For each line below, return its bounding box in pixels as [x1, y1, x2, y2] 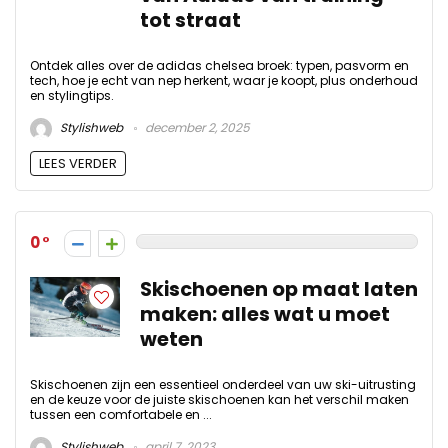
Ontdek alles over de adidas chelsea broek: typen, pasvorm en [30, 57, 409, 75]
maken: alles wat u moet [140, 300, 390, 328]
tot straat [140, 7, 241, 35]
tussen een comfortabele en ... [30, 405, 212, 423]
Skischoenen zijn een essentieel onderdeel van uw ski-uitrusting [30, 375, 416, 393]
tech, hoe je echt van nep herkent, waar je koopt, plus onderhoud [30, 72, 418, 90]
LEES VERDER [39, 153, 117, 173]
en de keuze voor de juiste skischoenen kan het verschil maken [30, 390, 409, 408]
